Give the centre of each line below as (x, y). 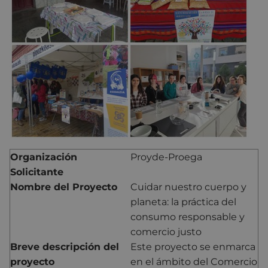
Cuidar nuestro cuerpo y (188, 187)
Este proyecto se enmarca (193, 246)
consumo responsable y (188, 217)
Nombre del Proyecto (64, 187)
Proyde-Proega (166, 157)
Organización (44, 157)
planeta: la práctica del (183, 202)
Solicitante (37, 172)
